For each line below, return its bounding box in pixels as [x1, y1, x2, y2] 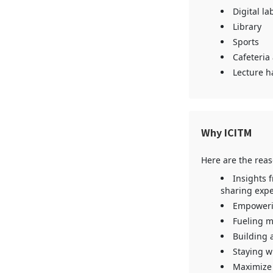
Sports [232, 36, 259, 48]
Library [232, 21, 261, 32]
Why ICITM [200, 126, 252, 140]
